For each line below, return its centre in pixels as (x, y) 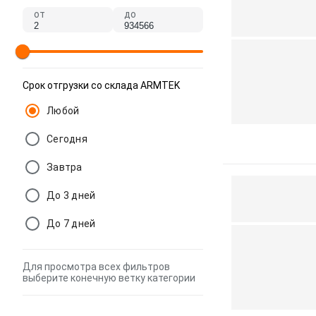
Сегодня (67, 139)
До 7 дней (71, 224)
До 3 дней (71, 195)
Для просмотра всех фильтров (96, 267)
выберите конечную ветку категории (109, 278)
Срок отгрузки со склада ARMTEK (101, 85)
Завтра (65, 167)
